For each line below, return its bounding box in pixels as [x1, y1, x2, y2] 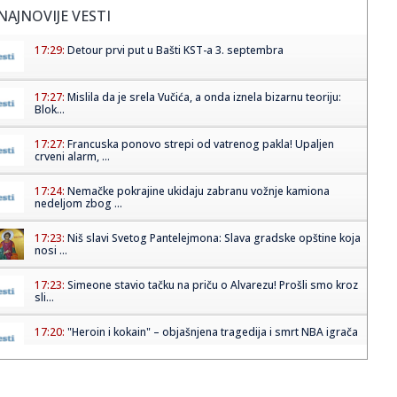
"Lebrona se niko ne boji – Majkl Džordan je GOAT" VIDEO [66, 371, 358, 387]
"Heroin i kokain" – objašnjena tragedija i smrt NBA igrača [66, 324, 358, 340]
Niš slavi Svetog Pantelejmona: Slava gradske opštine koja [66, 230, 361, 246]
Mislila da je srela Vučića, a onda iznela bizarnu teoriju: [66, 90, 341, 105]
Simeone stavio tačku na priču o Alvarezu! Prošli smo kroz [66, 277, 358, 293]
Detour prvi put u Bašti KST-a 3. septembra [66, 43, 284, 58]
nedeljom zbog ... [34, 196, 122, 212]
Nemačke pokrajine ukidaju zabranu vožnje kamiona [66, 183, 330, 199]
